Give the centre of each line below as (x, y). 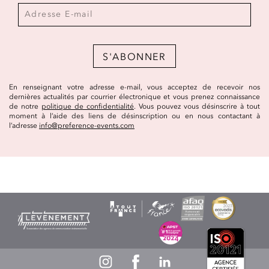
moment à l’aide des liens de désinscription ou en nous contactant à (134, 116)
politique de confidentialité (88, 106)
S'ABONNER (134, 56)
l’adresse (24, 125)
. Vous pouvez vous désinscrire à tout (197, 106)
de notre (25, 106)
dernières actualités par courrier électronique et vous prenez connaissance (134, 96)
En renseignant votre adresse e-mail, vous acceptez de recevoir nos (134, 87)
